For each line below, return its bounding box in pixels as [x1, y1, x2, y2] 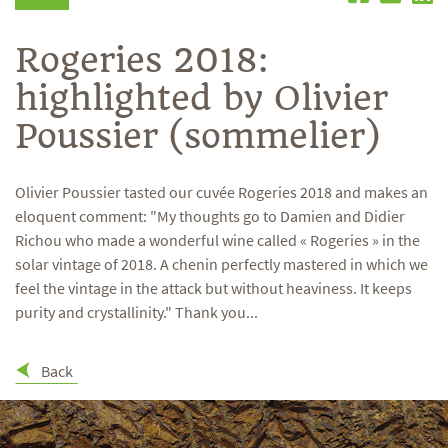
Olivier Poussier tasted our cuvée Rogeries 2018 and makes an [15, 182, 428, 203]
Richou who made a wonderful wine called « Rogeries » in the [15, 230, 420, 251]
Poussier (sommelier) [15, 116, 380, 158]
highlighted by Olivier [15, 78, 388, 120]
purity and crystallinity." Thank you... [15, 302, 258, 323]
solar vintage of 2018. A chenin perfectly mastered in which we [15, 254, 428, 275]
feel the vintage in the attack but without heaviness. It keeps [15, 278, 412, 299]
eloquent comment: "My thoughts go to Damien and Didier [15, 206, 405, 227]
